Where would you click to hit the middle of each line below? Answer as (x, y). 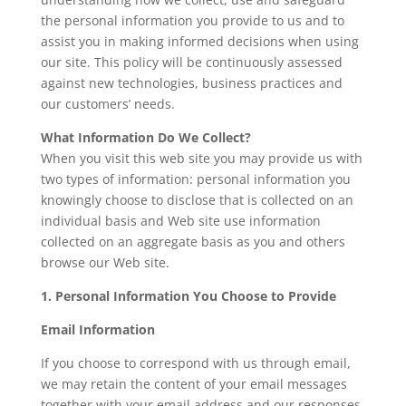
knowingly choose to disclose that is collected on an (197, 200)
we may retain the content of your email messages (193, 384)
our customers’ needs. (107, 104)
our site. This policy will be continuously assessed (191, 63)
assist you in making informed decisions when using (199, 42)
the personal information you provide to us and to (192, 21)
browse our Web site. (105, 263)
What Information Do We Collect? (145, 138)
